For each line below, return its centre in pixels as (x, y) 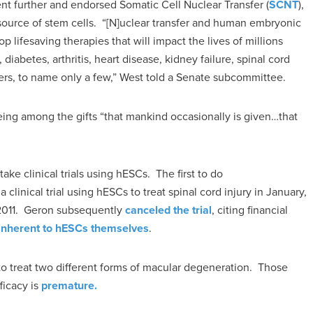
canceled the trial (168, 210)
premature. (69, 285)
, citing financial (250, 210)
